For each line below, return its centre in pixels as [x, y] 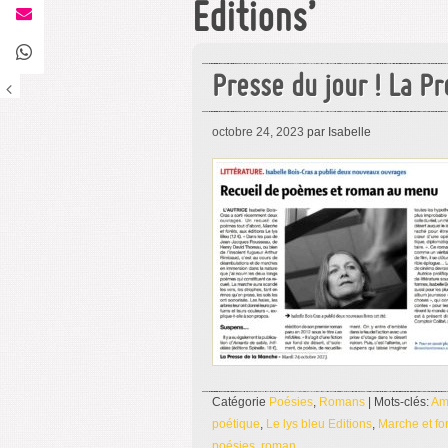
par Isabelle [337, 132]
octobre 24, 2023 [258, 132]
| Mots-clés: [398, 402]
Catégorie [240, 402]
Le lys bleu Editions [319, 424]
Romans [342, 402]
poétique [236, 424]
